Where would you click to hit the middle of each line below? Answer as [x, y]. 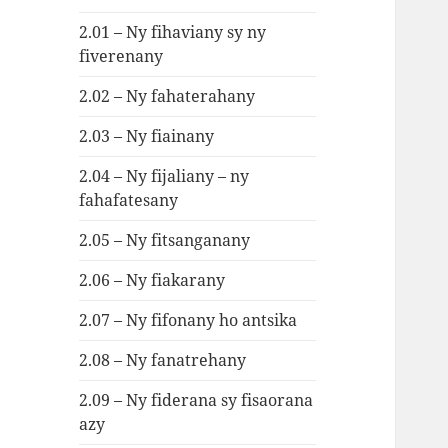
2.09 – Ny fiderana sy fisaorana [196, 400]
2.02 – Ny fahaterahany [167, 96]
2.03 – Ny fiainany [147, 136]
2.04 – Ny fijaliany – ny [164, 176]
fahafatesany [129, 200]
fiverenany [121, 56]
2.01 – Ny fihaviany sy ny [173, 32]
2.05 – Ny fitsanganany [165, 240]
